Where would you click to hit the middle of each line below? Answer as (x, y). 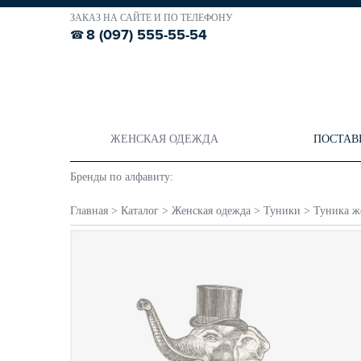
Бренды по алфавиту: (122, 177)
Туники (282, 211)
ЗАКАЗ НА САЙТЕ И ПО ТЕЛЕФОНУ (151, 18)
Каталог (140, 211)
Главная (89, 211)
